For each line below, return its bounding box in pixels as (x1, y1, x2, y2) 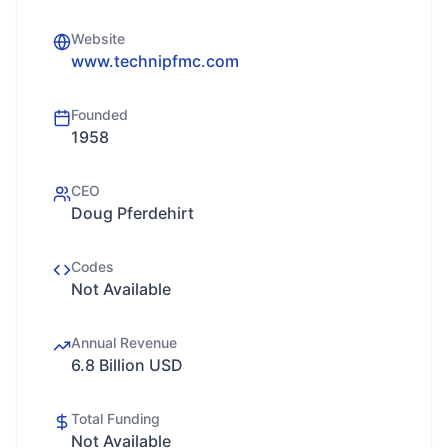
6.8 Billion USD (71, 355, 183, 375)
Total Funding (71, 410, 160, 427)
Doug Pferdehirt (71, 203, 194, 223)
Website (71, 30, 125, 47)
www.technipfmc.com (71, 51, 239, 71)
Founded (71, 106, 128, 123)
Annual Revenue (71, 334, 177, 351)
